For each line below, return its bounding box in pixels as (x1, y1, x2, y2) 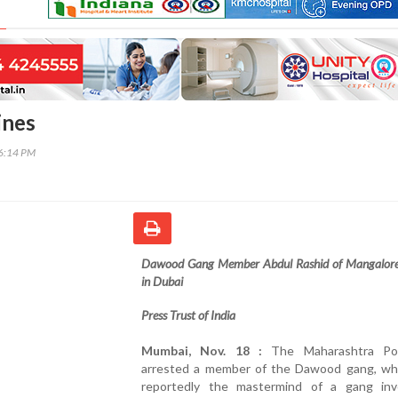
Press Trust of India (141, 306, 235, 322)
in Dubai (141, 273, 183, 289)
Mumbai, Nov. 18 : (141, 342, 272, 358)
